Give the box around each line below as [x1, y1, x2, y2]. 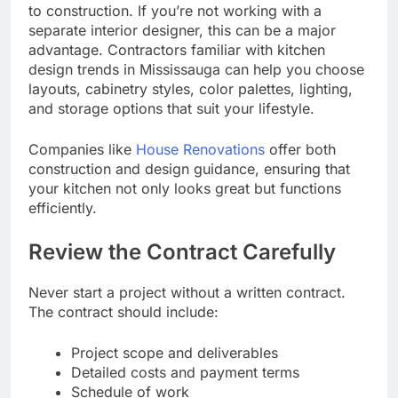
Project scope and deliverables [71, 343, 278, 362]
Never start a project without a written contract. [28, 283, 346, 301]
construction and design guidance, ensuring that [28, 160, 350, 179]
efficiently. [28, 199, 97, 218]
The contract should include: [28, 302, 219, 321]
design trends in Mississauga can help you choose [28, 60, 364, 79]
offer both [265, 140, 336, 159]
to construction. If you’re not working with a [28, 2, 322, 20]
